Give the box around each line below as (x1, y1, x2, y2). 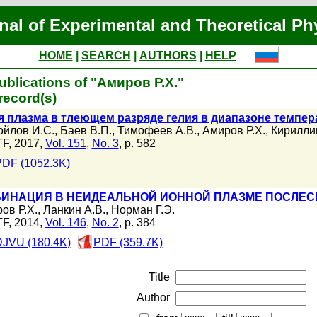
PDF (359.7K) (93, 236, 163, 248)
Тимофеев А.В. (117, 125, 197, 137)
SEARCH (81, 50, 131, 62)
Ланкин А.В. (42, 204, 105, 216)
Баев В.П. (59, 125, 112, 137)
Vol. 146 (45, 217, 86, 229)
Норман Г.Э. (110, 204, 175, 216)
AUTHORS (139, 50, 197, 62)
